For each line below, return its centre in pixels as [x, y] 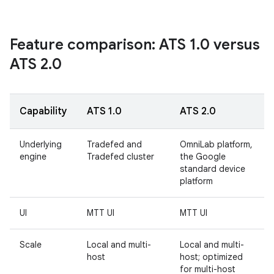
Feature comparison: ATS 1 [103, 45]
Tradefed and [114, 144]
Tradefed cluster [120, 157]
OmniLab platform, [216, 144]
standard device [213, 169]
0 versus [230, 45]
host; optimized [211, 257]
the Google [203, 157]
